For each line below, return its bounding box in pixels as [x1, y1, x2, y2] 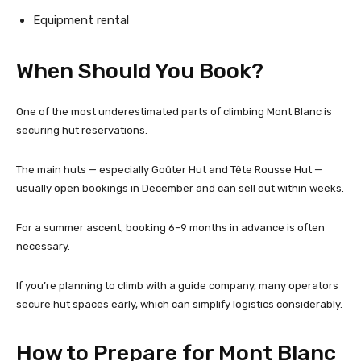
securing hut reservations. [16, 123, 147, 136]
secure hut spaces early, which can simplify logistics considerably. [16, 297, 342, 310]
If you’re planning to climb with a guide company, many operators [16, 279, 338, 292]
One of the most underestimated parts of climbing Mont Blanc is [16, 105, 332, 118]
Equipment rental [33, 12, 129, 27]
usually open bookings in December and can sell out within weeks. [16, 181, 344, 194]
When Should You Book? [16, 57, 263, 84]
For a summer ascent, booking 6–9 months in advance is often [16, 221, 325, 234]
